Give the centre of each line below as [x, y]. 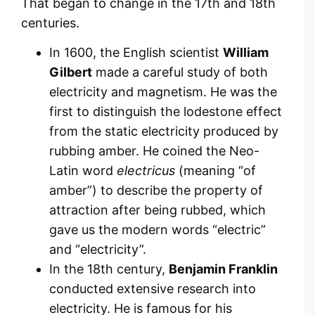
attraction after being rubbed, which [157, 210]
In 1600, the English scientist [136, 53]
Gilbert [71, 72]
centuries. [50, 22]
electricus [146, 171]
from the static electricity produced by [164, 131]
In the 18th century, [109, 269]
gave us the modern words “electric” [157, 230]
